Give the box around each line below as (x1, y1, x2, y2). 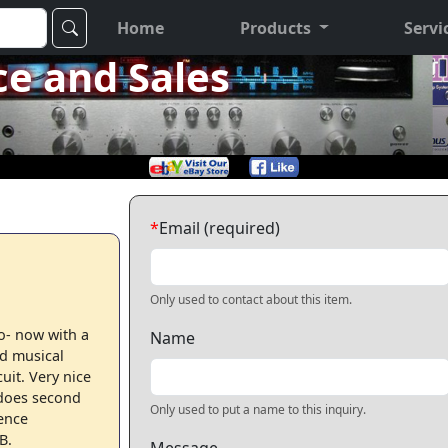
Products (239, 16, 311, 39)
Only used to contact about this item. (150, 291, 352, 308)
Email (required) (159, 217, 280, 239)
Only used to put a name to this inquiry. (150, 401, 366, 418)
